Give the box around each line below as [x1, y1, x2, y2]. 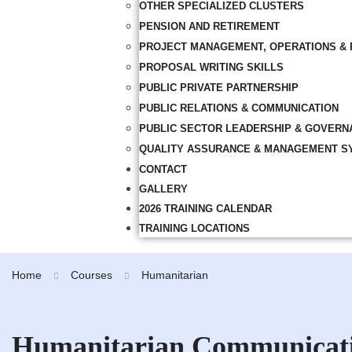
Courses [71, 269, 112, 281]
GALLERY [138, 183, 188, 195]
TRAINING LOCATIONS [138, 222, 250, 234]
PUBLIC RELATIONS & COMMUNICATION [138, 102, 339, 114]
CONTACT [138, 163, 187, 175]
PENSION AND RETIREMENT [138, 20, 280, 32]
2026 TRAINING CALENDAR [138, 203, 272, 214]
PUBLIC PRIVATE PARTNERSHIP [138, 82, 299, 93]
